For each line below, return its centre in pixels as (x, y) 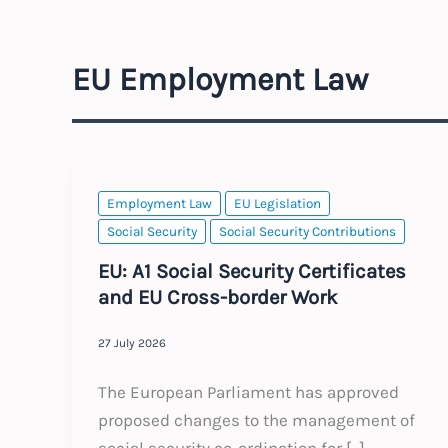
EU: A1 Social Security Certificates (251, 270)
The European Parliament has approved (248, 391)
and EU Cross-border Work (217, 296)
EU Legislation (277, 204)
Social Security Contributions (307, 232)
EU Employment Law (220, 79)
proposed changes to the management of (256, 419)
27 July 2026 (131, 343)
